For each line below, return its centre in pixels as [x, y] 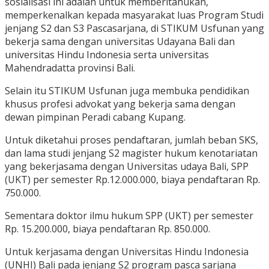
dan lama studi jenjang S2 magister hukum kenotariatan [131, 153]
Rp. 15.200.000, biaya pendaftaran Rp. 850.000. [107, 229]
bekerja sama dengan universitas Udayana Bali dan [120, 42]
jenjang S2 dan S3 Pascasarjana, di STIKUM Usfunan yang [134, 29]
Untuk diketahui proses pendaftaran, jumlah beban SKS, [131, 140]
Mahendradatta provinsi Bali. [70, 68]
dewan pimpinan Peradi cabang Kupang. [95, 117]
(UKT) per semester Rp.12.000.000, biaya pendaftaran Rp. [132, 180]
